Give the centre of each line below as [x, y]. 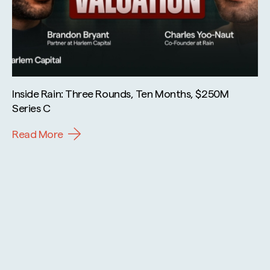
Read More [38, 133]
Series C [31, 107]
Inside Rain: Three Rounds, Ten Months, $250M [121, 93]
